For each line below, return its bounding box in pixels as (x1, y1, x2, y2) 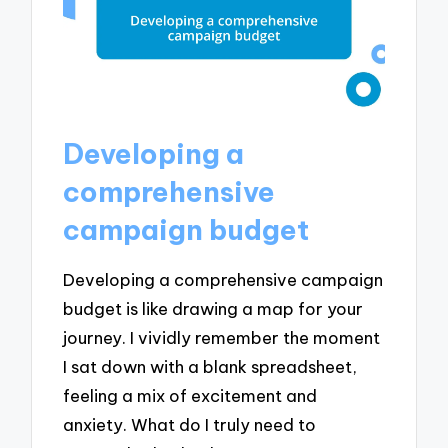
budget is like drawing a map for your (63, 297, 364, 319)
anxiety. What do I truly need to (63, 413, 317, 435)
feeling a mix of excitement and (63, 384, 318, 406)
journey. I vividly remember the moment (63, 326, 381, 348)
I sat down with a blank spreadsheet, (63, 355, 358, 377)
